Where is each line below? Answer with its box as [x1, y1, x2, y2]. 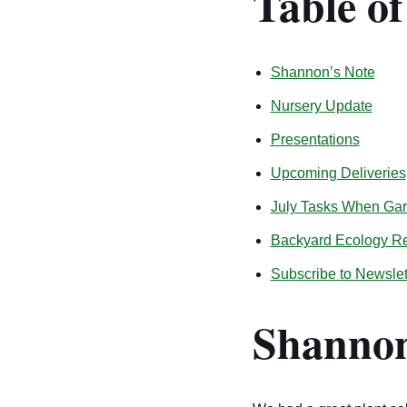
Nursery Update [270, 98, 372, 114]
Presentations [270, 132, 360, 147]
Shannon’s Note [270, 65, 375, 80]
